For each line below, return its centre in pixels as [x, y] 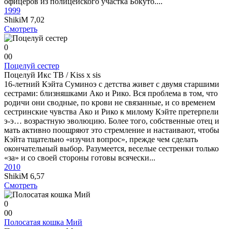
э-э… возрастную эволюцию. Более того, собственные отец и [112, 121]
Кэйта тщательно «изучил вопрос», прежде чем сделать [101, 139]
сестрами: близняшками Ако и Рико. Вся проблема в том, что [111, 93]
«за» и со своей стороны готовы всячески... [80, 158]
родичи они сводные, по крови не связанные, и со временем [110, 102]
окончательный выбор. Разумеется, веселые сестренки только [111, 148]
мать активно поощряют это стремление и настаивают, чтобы [112, 130]
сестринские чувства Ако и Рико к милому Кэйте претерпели [111, 112]
